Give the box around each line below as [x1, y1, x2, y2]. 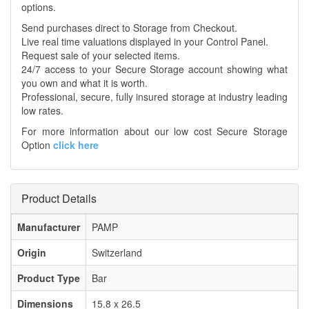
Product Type [17, 271, 80, 286]
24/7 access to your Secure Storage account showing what [21, 62, 288, 77]
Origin [17, 246, 46, 260]
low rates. [21, 103, 63, 118]
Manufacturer [17, 220, 80, 235]
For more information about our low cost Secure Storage [21, 124, 288, 139]
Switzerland [92, 246, 142, 260]
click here [53, 138, 99, 152]
